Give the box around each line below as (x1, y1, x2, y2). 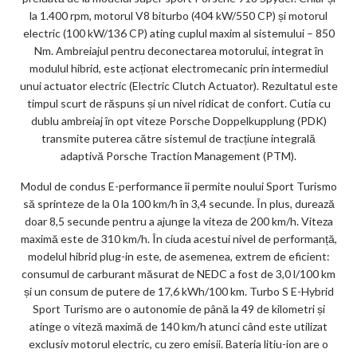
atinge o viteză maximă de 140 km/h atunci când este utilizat (29, 320, 328, 334)
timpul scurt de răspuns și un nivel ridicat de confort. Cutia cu (26, 96, 331, 111)
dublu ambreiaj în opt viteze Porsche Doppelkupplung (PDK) (30, 114, 327, 128)
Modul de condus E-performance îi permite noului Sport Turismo (20, 179, 337, 194)
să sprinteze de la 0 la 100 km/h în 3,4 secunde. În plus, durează (22, 197, 335, 211)
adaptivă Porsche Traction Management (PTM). (61, 149, 296, 163)
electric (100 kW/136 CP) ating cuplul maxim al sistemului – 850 (22, 26, 335, 41)
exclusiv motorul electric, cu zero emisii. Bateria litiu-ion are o (29, 337, 328, 351)
